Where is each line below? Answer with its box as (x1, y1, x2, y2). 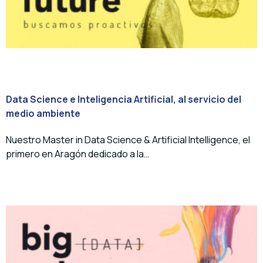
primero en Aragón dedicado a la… (6, 147, 149, 161)
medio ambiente (6, 106, 80, 120)
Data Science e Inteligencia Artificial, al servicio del (6, 92, 241, 106)
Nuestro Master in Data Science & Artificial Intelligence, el (6, 133, 250, 147)
